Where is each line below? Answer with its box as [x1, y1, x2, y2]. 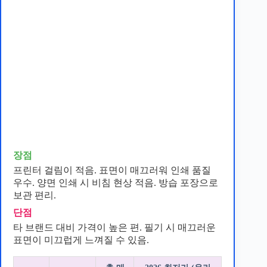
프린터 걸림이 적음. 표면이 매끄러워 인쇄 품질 [13, 165, 211, 175]
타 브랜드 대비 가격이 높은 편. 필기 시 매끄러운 [13, 222, 216, 232]
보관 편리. [13, 190, 56, 200]
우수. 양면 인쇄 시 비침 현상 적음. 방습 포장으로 [13, 178, 218, 188]
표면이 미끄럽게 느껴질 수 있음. [13, 235, 149, 245]
